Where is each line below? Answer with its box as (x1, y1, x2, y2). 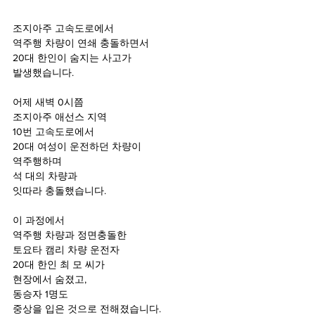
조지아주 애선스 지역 (13, 110, 110, 122)
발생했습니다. (13, 66, 74, 78)
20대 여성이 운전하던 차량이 (13, 140, 141, 152)
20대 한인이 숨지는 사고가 (13, 51, 131, 63)
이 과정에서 (13, 214, 65, 226)
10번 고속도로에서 (13, 125, 94, 137)
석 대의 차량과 (13, 169, 77, 181)
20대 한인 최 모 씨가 (13, 258, 105, 270)
